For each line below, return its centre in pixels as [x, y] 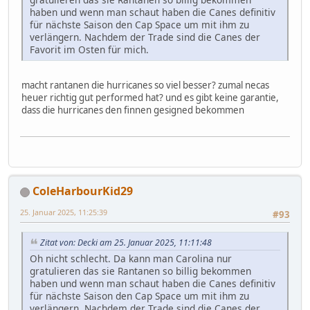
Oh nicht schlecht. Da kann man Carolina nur [131, 258]
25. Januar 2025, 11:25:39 [64, 212]
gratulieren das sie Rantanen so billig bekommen [140, 271]
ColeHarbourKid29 [83, 191]
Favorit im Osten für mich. [89, 49]
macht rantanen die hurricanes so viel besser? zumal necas [145, 85]
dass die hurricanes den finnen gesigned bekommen [133, 110]
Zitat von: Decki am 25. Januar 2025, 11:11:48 [126, 243]
